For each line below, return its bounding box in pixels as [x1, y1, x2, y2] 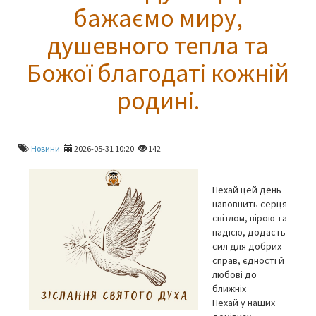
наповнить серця [212, 197, 287, 210]
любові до [212, 268, 257, 281]
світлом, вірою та [212, 212, 287, 224]
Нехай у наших [212, 296, 275, 309]
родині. [116, 85, 200, 116]
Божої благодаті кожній [27, 57, 289, 89]
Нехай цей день [212, 183, 281, 196]
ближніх [212, 282, 246, 295]
